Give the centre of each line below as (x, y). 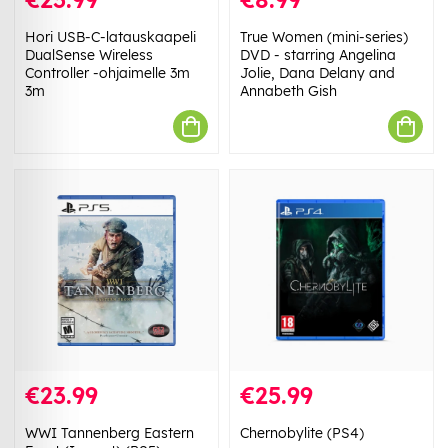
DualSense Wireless (89, 55)
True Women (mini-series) (324, 37)
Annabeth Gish (288, 91)
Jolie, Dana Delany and (317, 73)
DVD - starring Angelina (318, 55)
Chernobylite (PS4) (302, 433)
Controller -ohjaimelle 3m (107, 73)
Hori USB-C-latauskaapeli (110, 37)
